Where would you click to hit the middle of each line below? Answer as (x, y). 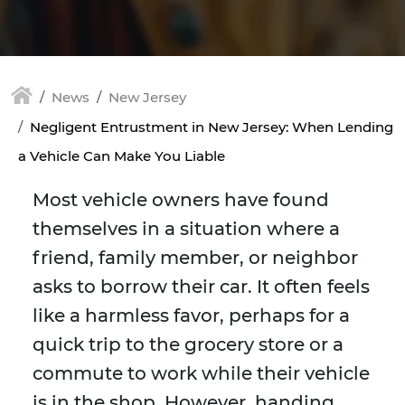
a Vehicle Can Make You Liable (122, 156)
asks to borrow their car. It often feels (201, 287)
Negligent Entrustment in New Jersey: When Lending (212, 127)
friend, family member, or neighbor (195, 258)
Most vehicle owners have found (181, 200)
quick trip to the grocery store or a (188, 345)
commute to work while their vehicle (201, 374)
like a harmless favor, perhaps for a (191, 316)
